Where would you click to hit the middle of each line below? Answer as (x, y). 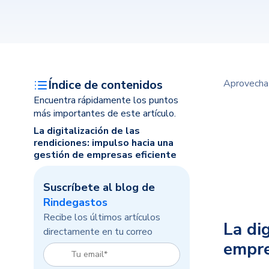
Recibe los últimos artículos (102, 217)
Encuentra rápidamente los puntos (106, 100)
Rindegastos (75, 202)
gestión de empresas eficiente (105, 155)
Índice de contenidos (105, 85)
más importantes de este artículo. (105, 113)
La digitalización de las (87, 131)
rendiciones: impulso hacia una (104, 143)
